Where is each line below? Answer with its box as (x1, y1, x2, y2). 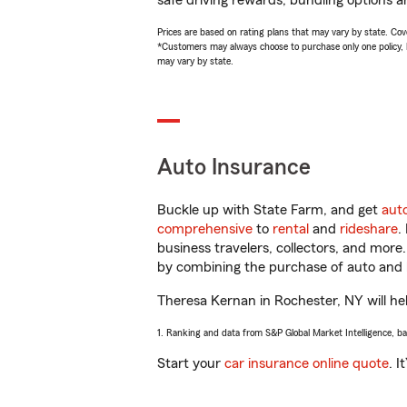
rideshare (340, 222, 398, 236)
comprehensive (157, 222, 253, 236)
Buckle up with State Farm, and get (157, 203, 382, 217)
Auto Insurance (157, 156, 311, 179)
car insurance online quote (224, 356, 389, 371)
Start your (157, 356, 224, 371)
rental (273, 222, 309, 236)
